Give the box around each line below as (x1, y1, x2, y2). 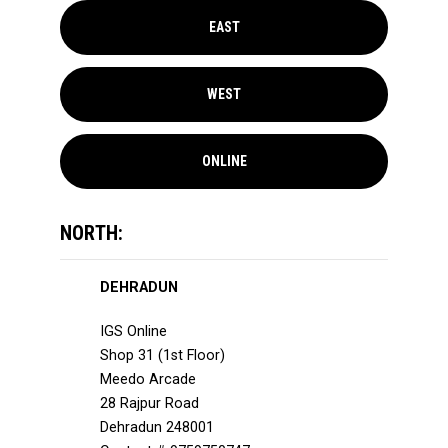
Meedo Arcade (100, 371, 196, 388)
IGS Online (100, 323, 167, 340)
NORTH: (60, 221, 123, 245)
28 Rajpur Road (100, 395, 199, 412)
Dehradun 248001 (100, 419, 214, 436)
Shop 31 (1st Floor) (100, 347, 225, 364)
